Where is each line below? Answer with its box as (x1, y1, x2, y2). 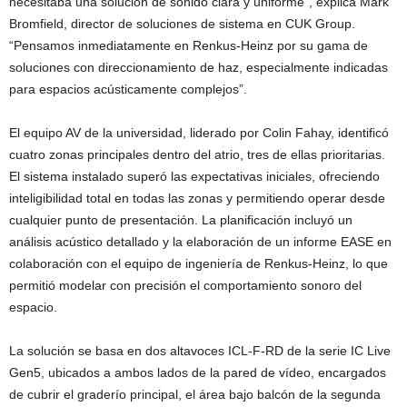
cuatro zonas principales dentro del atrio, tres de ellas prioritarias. (9, 147, 385, 163)
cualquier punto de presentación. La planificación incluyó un (9, 213, 352, 228)
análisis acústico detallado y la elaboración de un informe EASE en (9, 234, 392, 250)
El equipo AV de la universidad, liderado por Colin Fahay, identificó (9, 125, 389, 141)
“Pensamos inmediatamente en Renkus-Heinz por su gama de (9, 38, 368, 54)
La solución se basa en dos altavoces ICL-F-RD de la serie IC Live (9, 343, 391, 359)
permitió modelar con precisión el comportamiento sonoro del (9, 278, 362, 293)
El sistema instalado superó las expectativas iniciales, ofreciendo (9, 169, 380, 184)
